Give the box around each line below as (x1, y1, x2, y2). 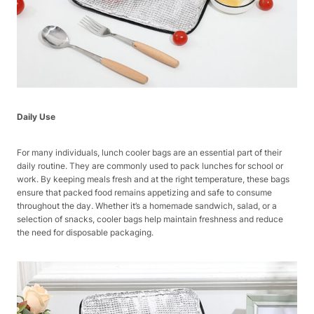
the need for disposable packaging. (17, 227, 153, 238)
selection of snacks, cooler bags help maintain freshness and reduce (17, 214, 283, 225)
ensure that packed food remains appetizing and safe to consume (17, 187, 272, 198)
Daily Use (17, 111, 55, 123)
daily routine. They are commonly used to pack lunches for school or (17, 161, 283, 172)
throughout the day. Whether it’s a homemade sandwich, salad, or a (17, 200, 277, 212)
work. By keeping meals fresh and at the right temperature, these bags (17, 174, 289, 185)
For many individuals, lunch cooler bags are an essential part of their (17, 147, 282, 158)
